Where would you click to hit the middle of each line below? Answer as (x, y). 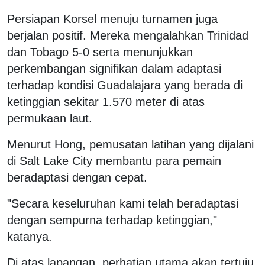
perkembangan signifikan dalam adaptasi (114, 68)
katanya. (30, 236)
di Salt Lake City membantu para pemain (114, 161)
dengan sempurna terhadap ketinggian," (112, 220)
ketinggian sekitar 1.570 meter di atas (106, 101)
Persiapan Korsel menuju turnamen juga (112, 19)
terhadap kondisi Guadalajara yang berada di (125, 85)
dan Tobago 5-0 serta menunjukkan (100, 52)
